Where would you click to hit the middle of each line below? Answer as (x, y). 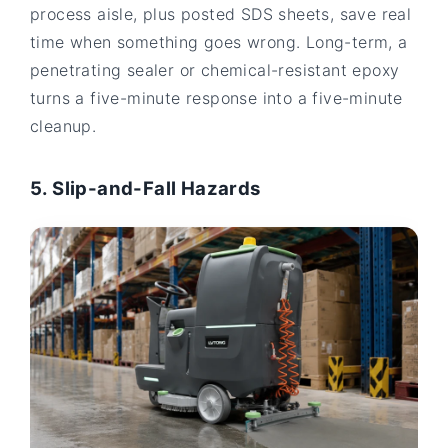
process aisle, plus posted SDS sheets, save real (221, 13)
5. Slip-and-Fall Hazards (145, 188)
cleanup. (63, 125)
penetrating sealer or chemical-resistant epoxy (215, 69)
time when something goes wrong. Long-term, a (219, 41)
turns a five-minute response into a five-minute (216, 97)
